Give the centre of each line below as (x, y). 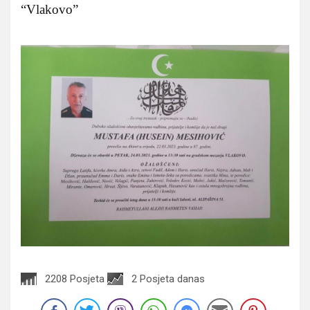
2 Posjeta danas (168, 279)
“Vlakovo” (49, 9)
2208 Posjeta (75, 279)
